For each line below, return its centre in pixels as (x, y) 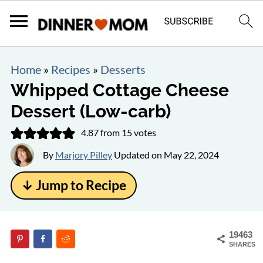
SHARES (242, 244)
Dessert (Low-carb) (90, 111)
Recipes (70, 69)
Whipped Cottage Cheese (119, 90)
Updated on (138, 155)
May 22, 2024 (191, 155)
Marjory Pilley (83, 155)
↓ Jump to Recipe (73, 185)
